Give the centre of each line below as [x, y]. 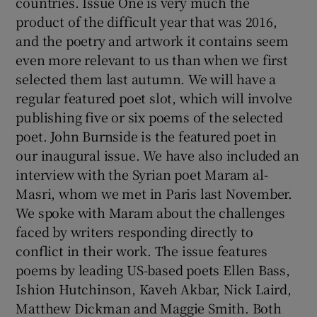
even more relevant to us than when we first [152, 59]
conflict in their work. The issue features [142, 250]
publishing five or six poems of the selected [149, 116]
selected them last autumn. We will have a [146, 78]
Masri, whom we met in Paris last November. [154, 193]
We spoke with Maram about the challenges [150, 212]
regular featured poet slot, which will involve [154, 97]
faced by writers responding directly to [134, 231]
